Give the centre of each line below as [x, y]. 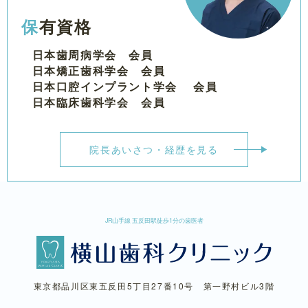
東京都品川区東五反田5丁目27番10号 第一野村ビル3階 [154, 285]
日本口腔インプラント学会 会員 [125, 86]
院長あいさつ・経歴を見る [154, 149]
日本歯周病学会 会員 [92, 54]
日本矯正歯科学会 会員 [99, 70]
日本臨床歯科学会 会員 [99, 102]
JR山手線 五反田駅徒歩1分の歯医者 [154, 220]
